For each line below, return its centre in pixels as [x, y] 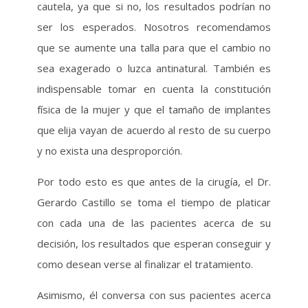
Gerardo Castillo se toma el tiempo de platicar [154, 202]
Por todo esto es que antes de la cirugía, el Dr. [154, 181]
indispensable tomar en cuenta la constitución [154, 89]
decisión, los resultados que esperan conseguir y [154, 243]
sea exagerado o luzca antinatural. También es [154, 68]
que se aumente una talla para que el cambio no [154, 47]
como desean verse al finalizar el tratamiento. [145, 264]
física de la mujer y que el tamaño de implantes [154, 109]
